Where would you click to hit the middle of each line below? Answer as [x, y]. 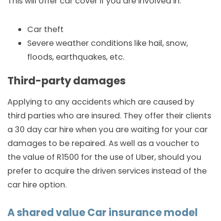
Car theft [45, 30]
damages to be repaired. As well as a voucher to [103, 144]
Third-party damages [67, 81]
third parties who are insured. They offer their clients [109, 116]
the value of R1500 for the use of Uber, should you [104, 157]
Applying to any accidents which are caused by [101, 102]
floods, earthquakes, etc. [76, 57]
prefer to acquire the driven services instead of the [107, 171]
